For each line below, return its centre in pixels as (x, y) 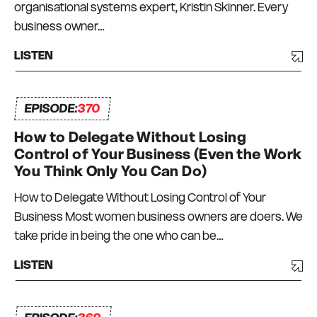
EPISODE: (51, 109)
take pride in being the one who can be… (119, 236)
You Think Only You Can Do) (111, 172)
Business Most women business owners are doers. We (158, 217)
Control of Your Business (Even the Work (158, 155)
